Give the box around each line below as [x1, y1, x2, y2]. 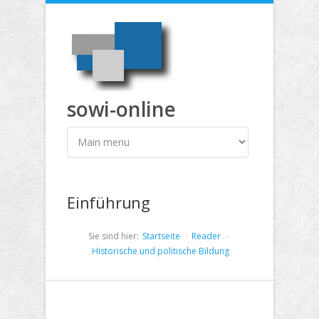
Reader [192, 230, 221, 243]
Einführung [67, 191, 150, 213]
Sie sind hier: [88, 230, 139, 243]
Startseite [142, 230, 180, 243]
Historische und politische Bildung [92, 245, 229, 258]
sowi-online [67, 95, 176, 122]
